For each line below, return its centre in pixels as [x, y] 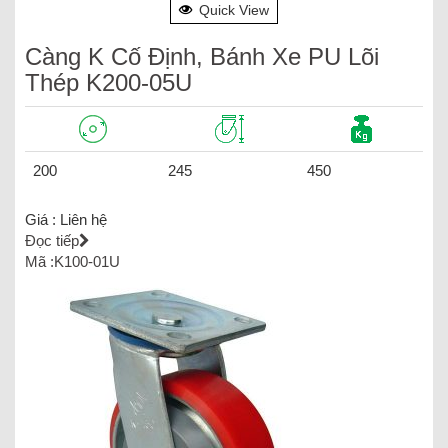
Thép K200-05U [108, 82]
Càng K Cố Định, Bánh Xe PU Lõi [202, 56]
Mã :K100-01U [72, 261]
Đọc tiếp [52, 240]
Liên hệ [83, 219]
